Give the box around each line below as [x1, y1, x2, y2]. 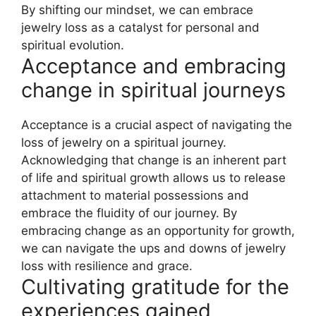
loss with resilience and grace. [21, 258, 193, 273]
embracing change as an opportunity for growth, [21, 223, 295, 238]
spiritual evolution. [21, 37, 124, 52]
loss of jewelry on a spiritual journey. [21, 135, 226, 150]
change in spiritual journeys [21, 77, 286, 102]
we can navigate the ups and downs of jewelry [21, 241, 286, 255]
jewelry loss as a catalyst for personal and [21, 20, 260, 35]
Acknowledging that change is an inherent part [21, 152, 286, 167]
